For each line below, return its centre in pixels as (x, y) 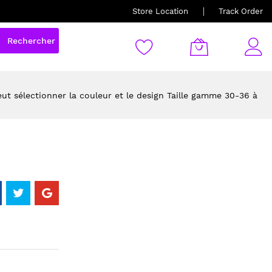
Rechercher (31, 40)
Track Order (241, 11)
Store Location (160, 11)
